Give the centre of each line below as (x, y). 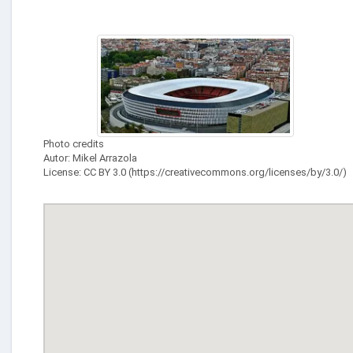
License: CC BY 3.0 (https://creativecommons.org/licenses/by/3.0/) (195, 173)
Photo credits (74, 144)
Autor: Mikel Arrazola (90, 158)
